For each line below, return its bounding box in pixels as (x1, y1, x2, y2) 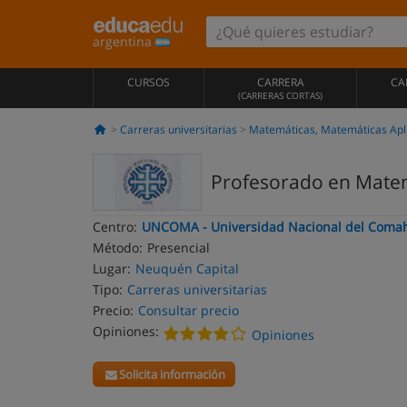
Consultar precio (138, 302, 239, 319)
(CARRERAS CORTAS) (238, 89, 323, 102)
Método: (93, 239, 143, 256)
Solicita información (119, 366, 226, 382)
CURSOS (127, 74, 170, 90)
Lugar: (93, 260, 131, 277)
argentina (93, 33, 155, 50)
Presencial (147, 239, 210, 256)
